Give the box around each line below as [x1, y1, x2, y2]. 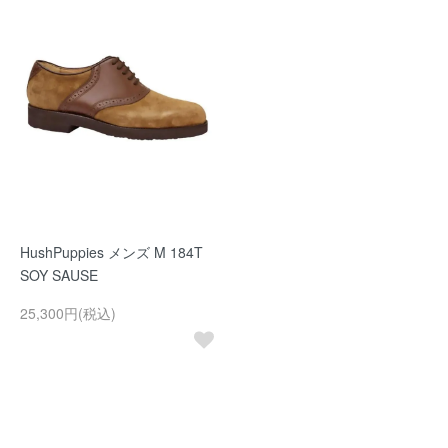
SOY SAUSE [20, 265, 98, 285]
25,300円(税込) [20, 303, 116, 323]
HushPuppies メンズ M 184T [20, 242, 203, 262]
